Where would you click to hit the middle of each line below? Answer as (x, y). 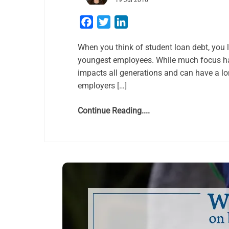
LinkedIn (143, 22)
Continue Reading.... (114, 111)
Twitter (123, 22)
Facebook (111, 22)
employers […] (102, 86)
